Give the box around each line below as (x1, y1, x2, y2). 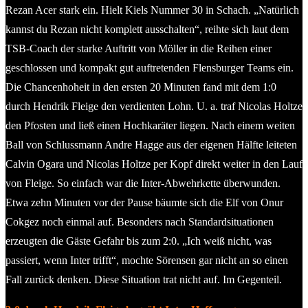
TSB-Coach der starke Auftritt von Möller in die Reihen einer (5, 42, 272, 54)
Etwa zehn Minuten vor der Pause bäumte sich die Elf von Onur (5, 196, 283, 208)
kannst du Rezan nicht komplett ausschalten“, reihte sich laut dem (5, 23, 289, 35)
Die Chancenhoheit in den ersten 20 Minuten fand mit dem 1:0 (5, 80, 276, 93)
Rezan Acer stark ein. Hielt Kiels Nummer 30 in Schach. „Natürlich (5, 3, 299, 16)
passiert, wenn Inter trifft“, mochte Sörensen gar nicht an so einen (5, 254, 288, 266)
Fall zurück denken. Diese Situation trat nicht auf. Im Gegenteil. (5, 273, 282, 285)
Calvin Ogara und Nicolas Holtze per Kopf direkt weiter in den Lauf (5, 157, 302, 170)
